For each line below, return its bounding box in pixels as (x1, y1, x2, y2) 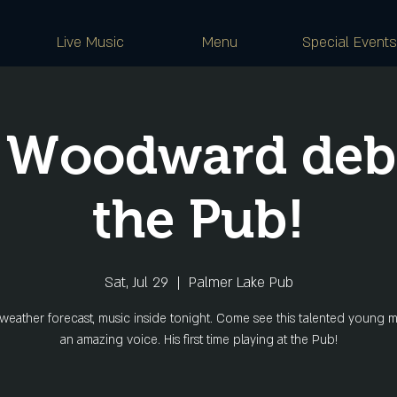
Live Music (56, 33, 124, 52)
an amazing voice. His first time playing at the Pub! (59, 331, 338, 348)
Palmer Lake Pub (188, 273, 293, 292)
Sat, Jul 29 (104, 273, 168, 292)
